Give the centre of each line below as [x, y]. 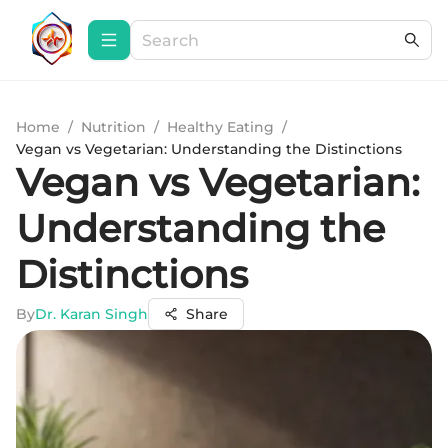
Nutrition [113, 127]
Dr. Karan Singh [91, 314]
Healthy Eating [220, 127]
